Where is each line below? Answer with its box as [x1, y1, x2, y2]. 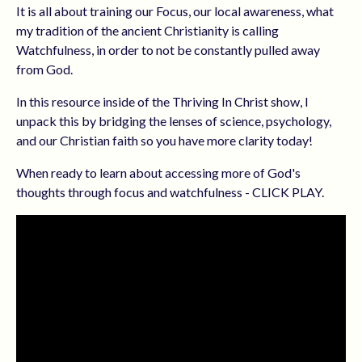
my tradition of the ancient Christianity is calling [16, 22, 279, 38]
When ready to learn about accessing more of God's [16, 164, 301, 180]
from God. [16, 61, 73, 77]
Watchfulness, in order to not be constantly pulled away [16, 41, 320, 57]
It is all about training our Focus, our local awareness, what [16, 2, 334, 19]
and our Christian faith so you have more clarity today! [16, 132, 313, 148]
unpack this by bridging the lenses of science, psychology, [16, 112, 331, 128]
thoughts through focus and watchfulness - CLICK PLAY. [16, 183, 324, 200]
